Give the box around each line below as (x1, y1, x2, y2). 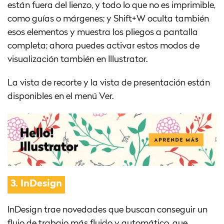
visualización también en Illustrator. (7, 54, 147, 64)
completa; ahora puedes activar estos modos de (7, 41, 199, 50)
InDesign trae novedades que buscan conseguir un (7, 205, 207, 214)
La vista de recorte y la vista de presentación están (7, 78, 210, 87)
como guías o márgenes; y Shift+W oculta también (7, 14, 209, 23)
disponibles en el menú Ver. (7, 91, 113, 101)
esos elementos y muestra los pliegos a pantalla (7, 27, 198, 37)
